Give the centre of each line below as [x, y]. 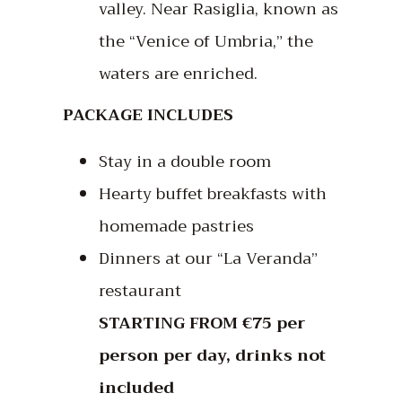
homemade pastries [176, 226]
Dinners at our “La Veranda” [208, 258]
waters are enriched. [178, 73]
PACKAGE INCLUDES [148, 114]
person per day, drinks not [212, 355]
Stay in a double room [185, 161]
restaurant [140, 290]
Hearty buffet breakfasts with [213, 193]
